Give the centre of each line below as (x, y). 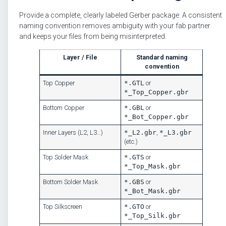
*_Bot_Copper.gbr (157, 117)
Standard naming (162, 57)
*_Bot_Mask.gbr (153, 191)
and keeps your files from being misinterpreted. (93, 37)
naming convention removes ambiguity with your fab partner (115, 26)
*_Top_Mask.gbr (153, 166)
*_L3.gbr (176, 132)
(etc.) (131, 141)
